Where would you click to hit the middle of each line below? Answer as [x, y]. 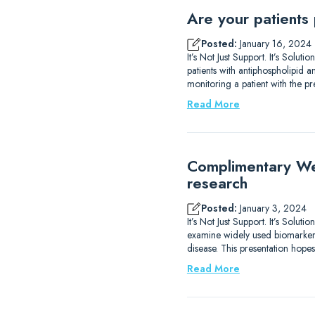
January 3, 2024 [271, 208]
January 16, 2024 [274, 44]
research [217, 183]
